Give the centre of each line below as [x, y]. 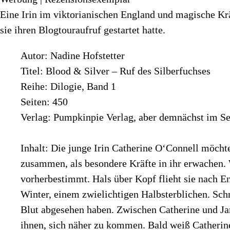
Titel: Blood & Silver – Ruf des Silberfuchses [116, 71]
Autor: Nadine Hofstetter [73, 55]
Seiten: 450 [44, 101]
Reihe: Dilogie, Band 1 [68, 86]
